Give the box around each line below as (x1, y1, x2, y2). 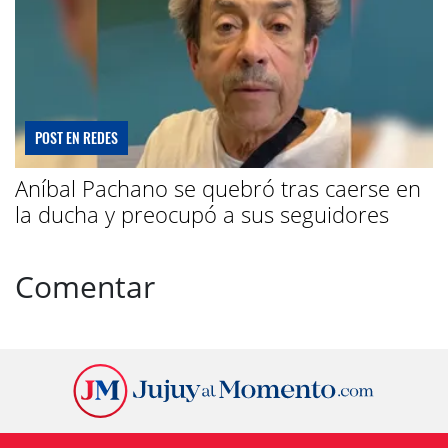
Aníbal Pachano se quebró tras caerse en (15, 173, 421, 204)
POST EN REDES (35, 127, 118, 149)
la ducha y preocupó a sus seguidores (15, 199, 389, 230)
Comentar (15, 266, 155, 308)
